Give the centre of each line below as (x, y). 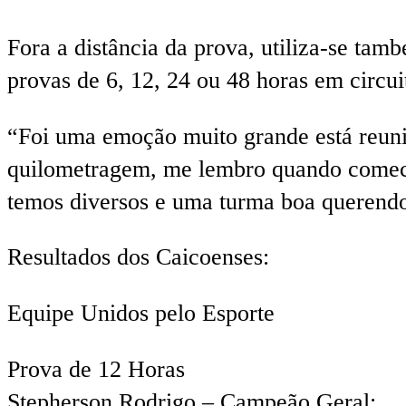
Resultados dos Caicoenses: (138, 257)
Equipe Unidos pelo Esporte (141, 314)
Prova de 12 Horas (96, 369)
